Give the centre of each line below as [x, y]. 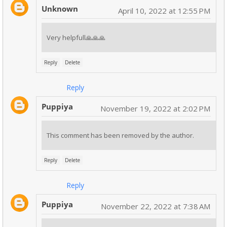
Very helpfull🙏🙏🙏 [76, 38]
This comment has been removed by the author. [120, 136]
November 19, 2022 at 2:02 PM [155, 109]
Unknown [60, 9]
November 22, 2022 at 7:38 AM [156, 206]
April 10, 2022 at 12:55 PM [164, 11]
